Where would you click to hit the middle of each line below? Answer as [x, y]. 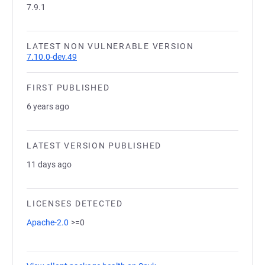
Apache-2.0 [48, 222]
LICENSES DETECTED [75, 203]
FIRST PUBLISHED [68, 88]
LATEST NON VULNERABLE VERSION [110, 46]
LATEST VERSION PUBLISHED [94, 146]
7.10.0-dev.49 [52, 57]
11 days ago [49, 164]
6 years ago [48, 106]
